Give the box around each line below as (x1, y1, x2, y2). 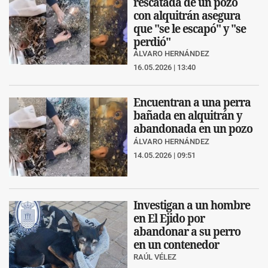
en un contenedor (133, 237, 219, 251)
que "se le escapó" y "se (133, 21, 246, 35)
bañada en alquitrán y (133, 108, 242, 122)
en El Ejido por (133, 211, 205, 225)
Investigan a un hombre (133, 197, 250, 212)
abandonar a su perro (133, 224, 240, 238)
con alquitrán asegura (133, 8, 240, 22)
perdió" (133, 34, 170, 48)
